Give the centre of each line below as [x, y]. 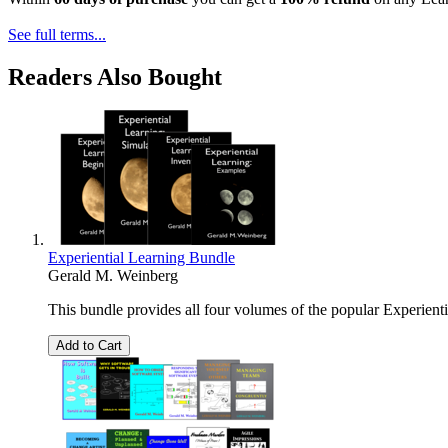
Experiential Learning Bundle [141, 258]
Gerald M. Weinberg [113, 276]
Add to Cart [89, 346]
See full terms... [57, 34]
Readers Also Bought [115, 76]
